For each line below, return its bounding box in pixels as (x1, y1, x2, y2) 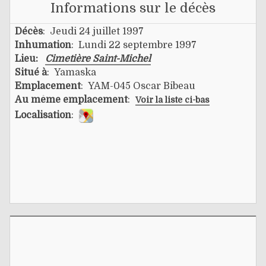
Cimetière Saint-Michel (45, 53, 151, 64)
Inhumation (15, 39, 71, 50)
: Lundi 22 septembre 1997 (71, 39, 197, 50)
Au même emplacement (15, 94, 128, 105)
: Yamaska (47, 66, 96, 78)
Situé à (15, 66, 47, 78)
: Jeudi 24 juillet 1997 (43, 26, 144, 37)
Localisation (15, 109, 71, 121)
